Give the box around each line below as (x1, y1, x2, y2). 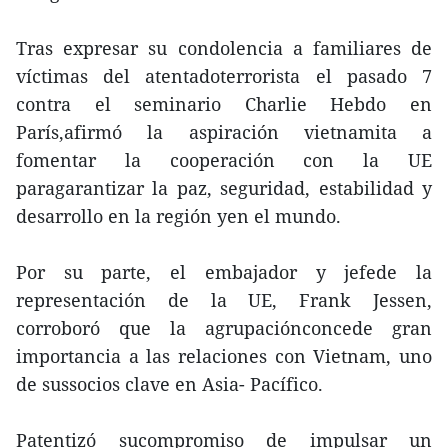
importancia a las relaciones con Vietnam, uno (16, 344, 432, 368)
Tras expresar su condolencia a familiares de (16, 36, 432, 60)
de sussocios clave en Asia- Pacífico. (16, 372, 323, 396)
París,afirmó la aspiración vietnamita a (16, 120, 432, 144)
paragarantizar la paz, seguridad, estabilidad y (16, 176, 432, 200)
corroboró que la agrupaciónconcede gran (16, 316, 432, 340)
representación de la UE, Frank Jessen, (16, 288, 432, 312)
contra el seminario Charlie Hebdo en (16, 92, 432, 116)
